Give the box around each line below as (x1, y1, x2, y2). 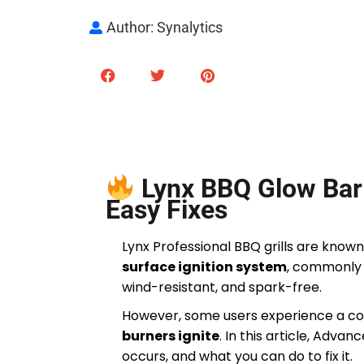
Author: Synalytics (106, 18, 223, 36)
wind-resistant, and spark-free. (122, 278, 322, 297)
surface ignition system (122, 258, 287, 277)
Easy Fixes (106, 194, 227, 226)
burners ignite (122, 327, 219, 346)
